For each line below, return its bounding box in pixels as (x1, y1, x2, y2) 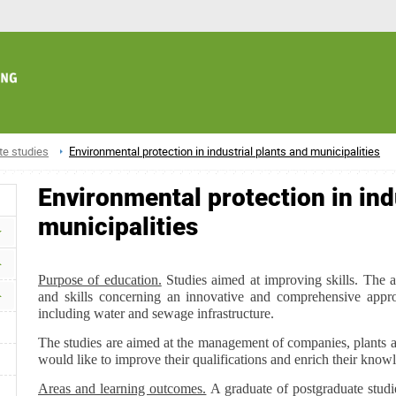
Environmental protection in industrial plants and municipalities (69, 143, 380, 159)
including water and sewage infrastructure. (38, 306, 274, 322)
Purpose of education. (38, 272, 162, 288)
